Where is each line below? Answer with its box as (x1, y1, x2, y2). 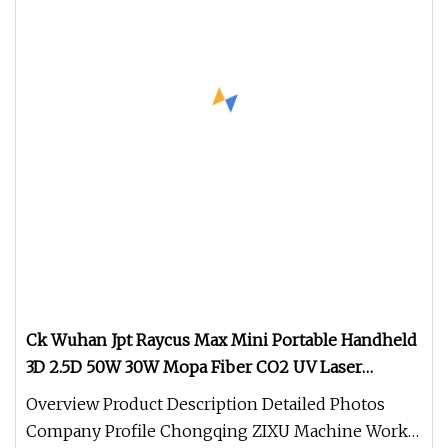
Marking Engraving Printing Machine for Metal (26, 384, 394, 404)
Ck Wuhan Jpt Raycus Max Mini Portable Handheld (26, 330, 417, 350)
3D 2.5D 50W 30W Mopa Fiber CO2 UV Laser (26, 357, 362, 377)
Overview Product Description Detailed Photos (26, 394, 385, 414)
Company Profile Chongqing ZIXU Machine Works (26, 421, 416, 441)
